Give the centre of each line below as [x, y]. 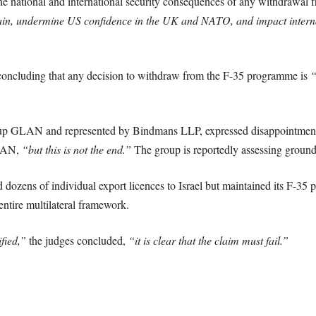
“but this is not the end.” [76, 149]
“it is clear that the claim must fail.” [208, 240]
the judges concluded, [77, 240]
